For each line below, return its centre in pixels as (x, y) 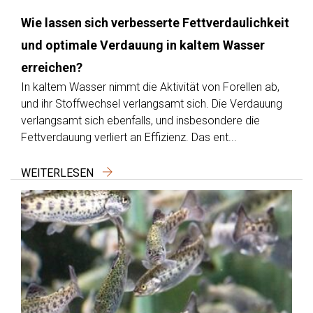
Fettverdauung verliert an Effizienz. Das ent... (129, 138)
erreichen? (52, 68)
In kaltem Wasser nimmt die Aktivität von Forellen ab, (150, 87)
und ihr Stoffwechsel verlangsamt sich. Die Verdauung (152, 104)
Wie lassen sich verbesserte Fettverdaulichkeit (155, 23)
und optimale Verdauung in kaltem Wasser (143, 45)
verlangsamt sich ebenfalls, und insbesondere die (140, 121)
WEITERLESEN (59, 173)
